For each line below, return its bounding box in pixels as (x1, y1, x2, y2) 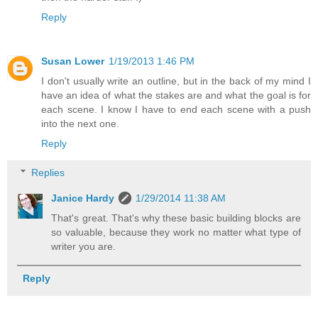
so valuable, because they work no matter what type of (51, 226, 301, 238)
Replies (31, 167, 65, 179)
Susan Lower (41, 55, 104, 67)
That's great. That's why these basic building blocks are (51, 212, 301, 224)
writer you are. (51, 241, 116, 253)
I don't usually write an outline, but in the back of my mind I (41, 75, 311, 87)
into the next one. (41, 117, 119, 129)
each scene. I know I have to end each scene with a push (41, 103, 311, 115)
